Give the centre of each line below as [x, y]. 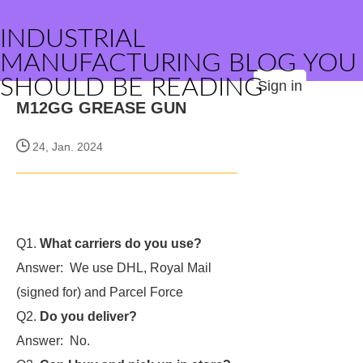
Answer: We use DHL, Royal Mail [114, 268]
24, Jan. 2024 [66, 147]
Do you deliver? [88, 316]
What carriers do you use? [121, 243]
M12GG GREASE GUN [101, 108]
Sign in [280, 86]
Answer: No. [53, 341]
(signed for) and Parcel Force [100, 292]
